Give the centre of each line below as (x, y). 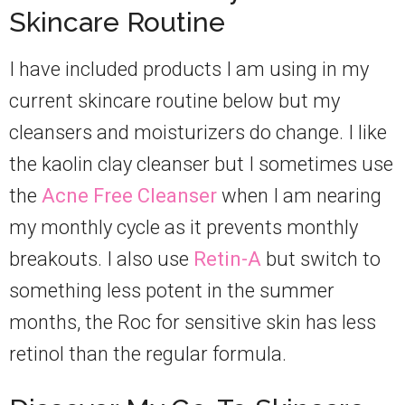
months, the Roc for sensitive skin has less (193, 323)
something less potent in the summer (172, 291)
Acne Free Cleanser (129, 196)
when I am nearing (299, 196)
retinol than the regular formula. (148, 354)
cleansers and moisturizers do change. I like (198, 133)
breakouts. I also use (101, 259)
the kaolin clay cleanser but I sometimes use (201, 165)
